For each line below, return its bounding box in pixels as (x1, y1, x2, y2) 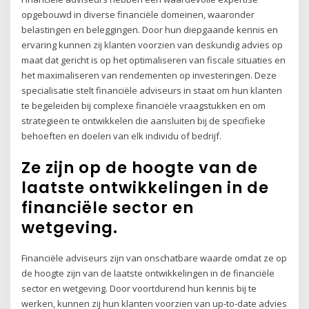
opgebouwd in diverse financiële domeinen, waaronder (21, 8, 255, 21)
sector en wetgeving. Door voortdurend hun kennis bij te (21, 281, 257, 295)
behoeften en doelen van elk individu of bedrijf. (21, 130, 222, 143)
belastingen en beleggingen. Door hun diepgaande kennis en (21, 23, 279, 37)
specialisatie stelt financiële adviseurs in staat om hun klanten (21, 84, 283, 97)
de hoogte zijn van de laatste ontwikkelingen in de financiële (21, 266, 275, 279)
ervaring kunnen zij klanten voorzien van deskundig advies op (21, 39, 283, 52)
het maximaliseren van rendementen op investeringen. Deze (21, 69, 277, 82)
